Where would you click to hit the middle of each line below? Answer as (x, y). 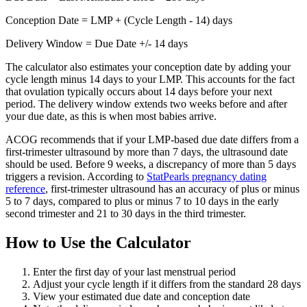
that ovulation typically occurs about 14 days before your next (139, 92)
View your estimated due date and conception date (142, 297)
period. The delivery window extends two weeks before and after (146, 104)
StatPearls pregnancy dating (207, 177)
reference (25, 189)
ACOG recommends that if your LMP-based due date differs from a (152, 140)
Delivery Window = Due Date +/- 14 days (97, 44)
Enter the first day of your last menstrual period (134, 272)
